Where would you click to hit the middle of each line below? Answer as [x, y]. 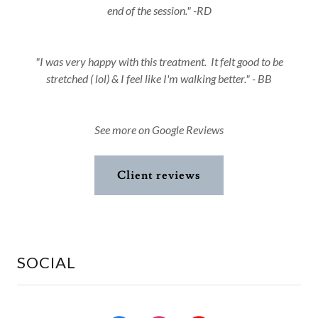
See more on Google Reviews [159, 130]
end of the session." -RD [159, 10]
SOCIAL [46, 262]
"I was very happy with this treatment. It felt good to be [159, 61]
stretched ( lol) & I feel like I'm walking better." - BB [159, 78]
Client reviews [159, 175]
